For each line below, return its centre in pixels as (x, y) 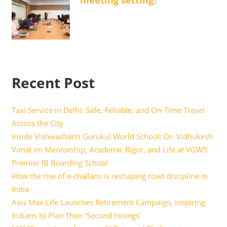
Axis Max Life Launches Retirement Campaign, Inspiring (108, 202)
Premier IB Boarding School (60, 163)
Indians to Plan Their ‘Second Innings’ (76, 216)
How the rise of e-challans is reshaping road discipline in (109, 176)
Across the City (37, 123)
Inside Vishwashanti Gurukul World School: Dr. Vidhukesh (112, 137)
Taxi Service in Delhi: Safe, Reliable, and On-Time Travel (108, 110)
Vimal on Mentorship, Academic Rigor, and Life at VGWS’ (110, 150)
